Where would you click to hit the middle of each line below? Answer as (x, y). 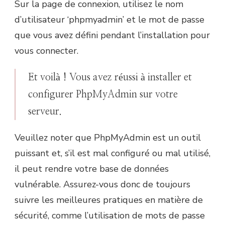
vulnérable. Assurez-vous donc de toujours (102, 185)
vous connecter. (46, 51)
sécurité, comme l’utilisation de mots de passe (110, 216)
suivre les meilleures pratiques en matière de (109, 200)
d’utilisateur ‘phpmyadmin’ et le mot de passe (109, 20)
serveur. (45, 112)
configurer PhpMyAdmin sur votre (103, 95)
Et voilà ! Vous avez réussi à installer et (110, 78)
